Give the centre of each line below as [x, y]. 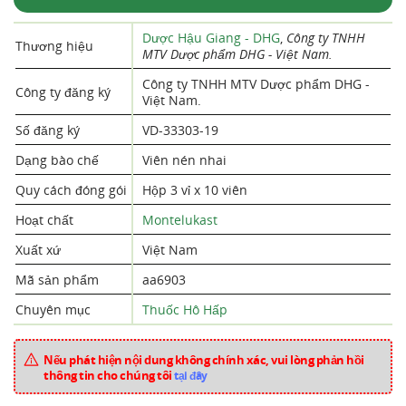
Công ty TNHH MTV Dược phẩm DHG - [256, 84]
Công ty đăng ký [63, 92]
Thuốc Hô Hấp [185, 309]
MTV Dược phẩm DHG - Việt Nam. [237, 54]
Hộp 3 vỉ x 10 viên [195, 190]
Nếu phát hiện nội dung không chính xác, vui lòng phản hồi [204, 360]
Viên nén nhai [184, 160]
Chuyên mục [53, 309]
